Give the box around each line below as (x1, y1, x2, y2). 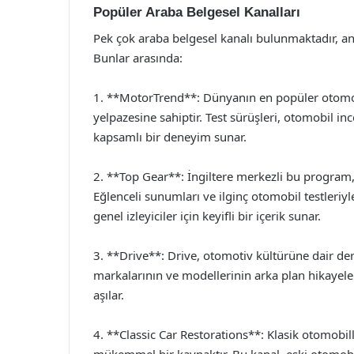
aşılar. (93, 286, 124, 303)
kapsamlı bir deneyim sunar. (93, 128, 247, 145)
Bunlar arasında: (93, 49, 183, 66)
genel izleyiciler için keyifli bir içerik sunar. (93, 207, 321, 224)
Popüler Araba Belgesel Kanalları (93, 5, 300, 20)
